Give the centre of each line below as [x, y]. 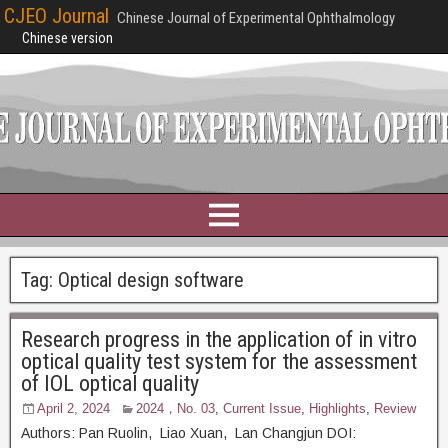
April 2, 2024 [73, 408]
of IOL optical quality [110, 383]
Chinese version [67, 38]
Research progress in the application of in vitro [219, 339]
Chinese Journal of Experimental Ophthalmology [256, 18]
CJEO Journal [56, 16]
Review [395, 408]
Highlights [337, 408]
